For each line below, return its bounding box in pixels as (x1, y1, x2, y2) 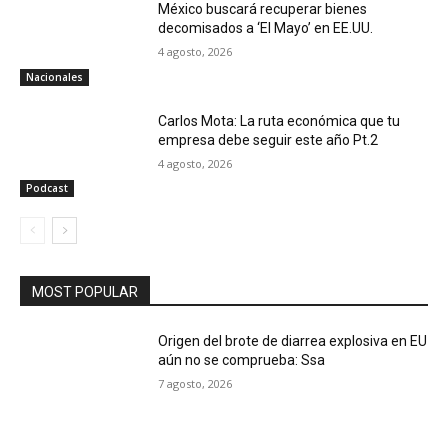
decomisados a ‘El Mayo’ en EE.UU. (158, 19, 374, 36)
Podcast (26, 181, 68, 196)
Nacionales (26, 69, 83, 84)
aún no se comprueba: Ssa (158, 352, 326, 369)
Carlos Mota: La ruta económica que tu (158, 112, 401, 129)
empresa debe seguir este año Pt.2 (158, 131, 379, 148)
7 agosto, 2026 (158, 376, 233, 392)
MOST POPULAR (32, 284, 138, 301)
